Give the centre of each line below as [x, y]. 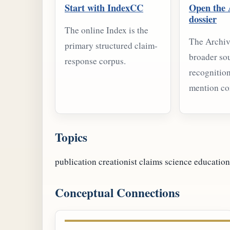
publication [76, 162]
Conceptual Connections [117, 193]
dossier [203, 18]
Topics [71, 137]
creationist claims [131, 162]
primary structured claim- [111, 45]
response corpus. [95, 61]
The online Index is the [107, 30]
